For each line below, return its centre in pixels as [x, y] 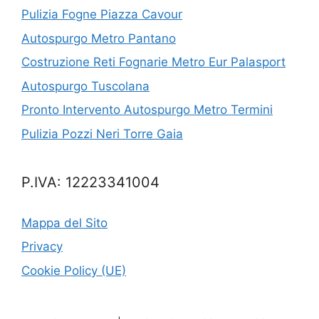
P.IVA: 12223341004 [90, 182]
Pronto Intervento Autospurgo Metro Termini [147, 110]
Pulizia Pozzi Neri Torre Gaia [102, 134]
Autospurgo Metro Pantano [99, 38]
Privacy [42, 247]
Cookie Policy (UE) [74, 270]
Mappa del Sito [64, 223]
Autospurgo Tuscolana [85, 86]
